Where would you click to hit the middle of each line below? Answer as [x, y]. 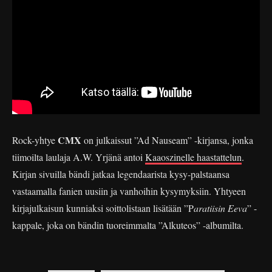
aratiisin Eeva [220, 208]
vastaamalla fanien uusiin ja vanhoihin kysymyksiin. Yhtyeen [129, 191]
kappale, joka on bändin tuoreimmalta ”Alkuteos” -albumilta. [128, 225]
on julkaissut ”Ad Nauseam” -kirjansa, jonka [167, 140]
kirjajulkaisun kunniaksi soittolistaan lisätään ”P [103, 208]
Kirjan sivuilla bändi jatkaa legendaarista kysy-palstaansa [121, 174]
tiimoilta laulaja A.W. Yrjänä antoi [79, 157]
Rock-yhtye [35, 140]
